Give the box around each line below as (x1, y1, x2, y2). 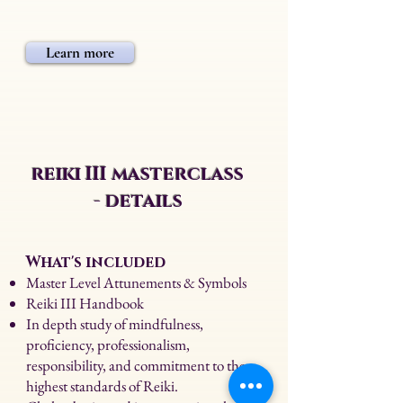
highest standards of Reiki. (26, 376, 181, 396)
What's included (26, 252, 166, 273)
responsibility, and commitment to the (26, 355, 246, 375)
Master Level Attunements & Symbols (26, 273, 246, 292)
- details (93, 189, 183, 214)
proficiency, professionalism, (26, 335, 190, 354)
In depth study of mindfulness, (26, 314, 203, 334)
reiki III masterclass (31, 162, 244, 187)
